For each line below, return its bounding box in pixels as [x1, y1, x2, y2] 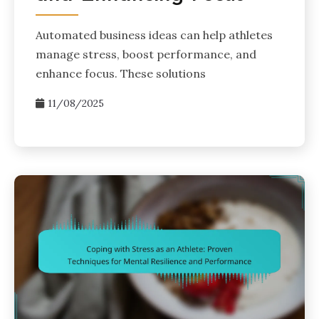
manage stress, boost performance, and [36, 46, 256, 61]
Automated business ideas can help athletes [36, 27, 273, 42]
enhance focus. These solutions [36, 66, 206, 80]
